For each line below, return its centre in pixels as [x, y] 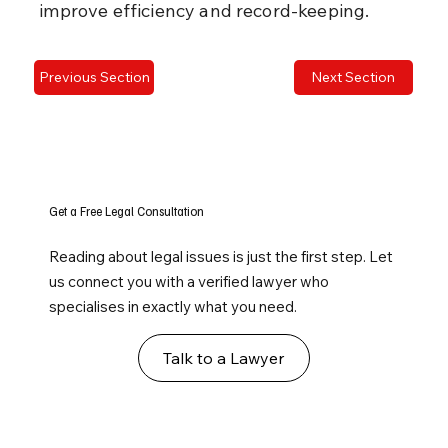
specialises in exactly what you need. [173, 307]
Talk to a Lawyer [224, 358]
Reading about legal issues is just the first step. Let [221, 257]
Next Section [353, 77]
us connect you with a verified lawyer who [189, 282]
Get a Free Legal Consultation [127, 211]
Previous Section [94, 77]
